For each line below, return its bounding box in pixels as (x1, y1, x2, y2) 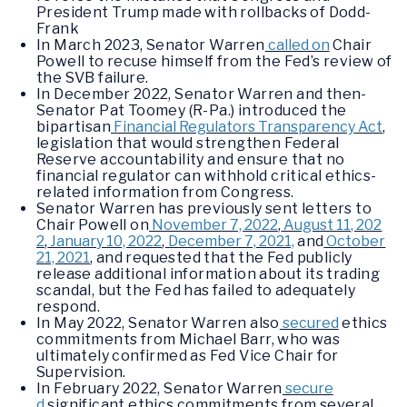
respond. (36, 298, 104, 316)
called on (264, 36, 330, 55)
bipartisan (36, 118, 112, 136)
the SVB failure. (36, 69, 152, 87)
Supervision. (36, 363, 126, 382)
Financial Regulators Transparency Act (111, 118, 383, 136)
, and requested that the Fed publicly (90, 249, 352, 267)
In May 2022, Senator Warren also (36, 314, 280, 333)
